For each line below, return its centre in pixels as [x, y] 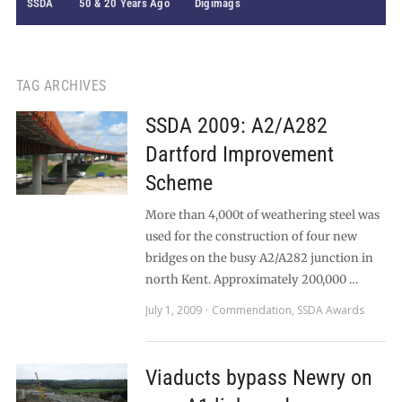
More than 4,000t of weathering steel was [262, 215]
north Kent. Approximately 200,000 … [251, 280]
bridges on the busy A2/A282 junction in [259, 258]
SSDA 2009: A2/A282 [236, 126]
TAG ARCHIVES [61, 86]
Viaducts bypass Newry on [258, 378]
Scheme [179, 183]
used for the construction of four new [251, 236]
